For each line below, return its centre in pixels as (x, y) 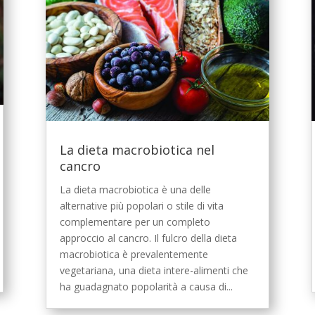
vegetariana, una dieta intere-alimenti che (154, 270)
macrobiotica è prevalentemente (134, 254)
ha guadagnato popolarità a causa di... (146, 286)
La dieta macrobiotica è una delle (135, 189)
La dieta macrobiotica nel (137, 149)
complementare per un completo (135, 221)
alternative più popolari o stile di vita (141, 205)
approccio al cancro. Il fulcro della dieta (148, 238)
